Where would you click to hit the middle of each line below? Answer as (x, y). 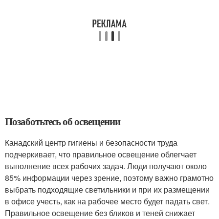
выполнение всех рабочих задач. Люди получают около (106, 166)
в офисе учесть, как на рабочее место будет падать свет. (107, 201)
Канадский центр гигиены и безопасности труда (91, 142)
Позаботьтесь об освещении (63, 121)
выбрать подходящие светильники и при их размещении (107, 189)
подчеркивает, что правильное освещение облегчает (101, 154)
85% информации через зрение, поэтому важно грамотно (109, 178)
